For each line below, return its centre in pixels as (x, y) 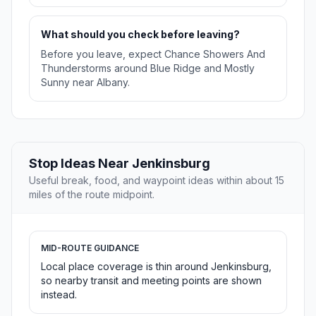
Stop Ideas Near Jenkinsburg (120, 164)
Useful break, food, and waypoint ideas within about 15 (157, 181)
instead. (59, 295)
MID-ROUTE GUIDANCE (90, 248)
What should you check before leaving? (140, 35)
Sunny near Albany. (85, 83)
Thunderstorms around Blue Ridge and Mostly (148, 68)
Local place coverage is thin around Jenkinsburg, (156, 267)
